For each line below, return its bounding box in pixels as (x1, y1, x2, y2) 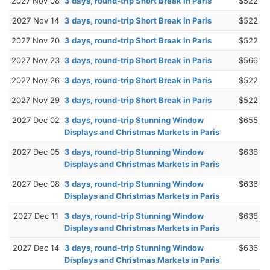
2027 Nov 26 (11, 75, 60, 85)
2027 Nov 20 (11, 35, 60, 45)
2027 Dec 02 (11, 115, 60, 125)
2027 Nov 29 (11, 95, 60, 105)
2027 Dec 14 (12, 242, 59, 253)
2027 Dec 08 (11, 178, 60, 189)
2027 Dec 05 (11, 146, 60, 157)
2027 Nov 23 (11, 55, 60, 65)
